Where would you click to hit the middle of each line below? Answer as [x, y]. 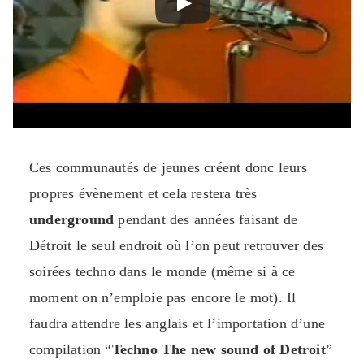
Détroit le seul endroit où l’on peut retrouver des [177, 246]
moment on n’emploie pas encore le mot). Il [163, 298]
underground [72, 220]
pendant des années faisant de [206, 220]
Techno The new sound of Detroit [219, 350]
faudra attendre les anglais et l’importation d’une [178, 324]
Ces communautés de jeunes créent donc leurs [169, 168]
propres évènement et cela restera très [143, 194]
